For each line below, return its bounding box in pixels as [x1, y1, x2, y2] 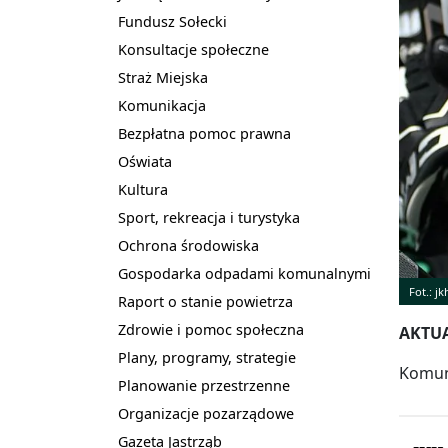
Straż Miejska [118, 68, 208, 87]
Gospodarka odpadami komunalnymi [118, 264, 371, 283]
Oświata [118, 152, 172, 171]
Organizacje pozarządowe [118, 404, 294, 423]
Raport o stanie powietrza [118, 292, 293, 311]
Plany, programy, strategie [118, 348, 296, 367]
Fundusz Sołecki [118, 12, 227, 31]
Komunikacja [118, 96, 206, 115]
